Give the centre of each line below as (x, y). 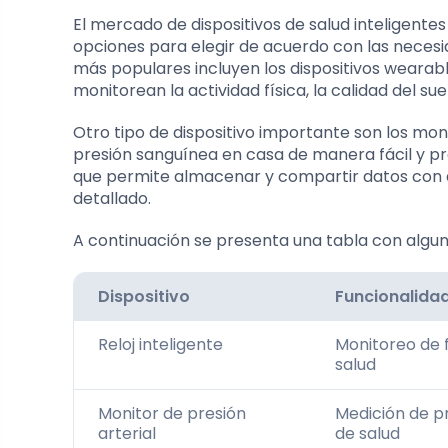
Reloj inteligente (160, 344)
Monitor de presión (172, 413)
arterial (127, 433)
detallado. (112, 198)
